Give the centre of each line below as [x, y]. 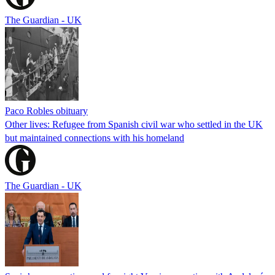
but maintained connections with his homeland [95, 137]
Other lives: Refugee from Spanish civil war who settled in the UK [134, 124]
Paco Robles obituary [46, 110]
